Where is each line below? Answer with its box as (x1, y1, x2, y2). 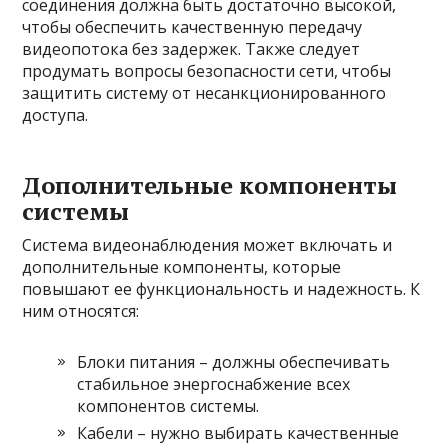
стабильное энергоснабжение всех (77, 373, 351, 395)
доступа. (22, 104, 89, 126)
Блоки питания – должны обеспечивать (77, 351, 391, 373)
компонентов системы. (77, 395, 260, 417)
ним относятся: (22, 300, 140, 322)
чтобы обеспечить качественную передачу (22, 16, 363, 38)
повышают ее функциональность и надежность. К (22, 278, 421, 300)
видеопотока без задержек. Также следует (22, 38, 361, 60)
